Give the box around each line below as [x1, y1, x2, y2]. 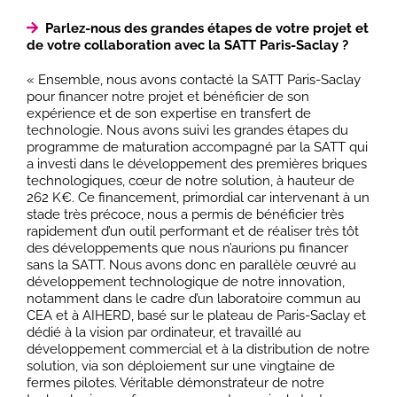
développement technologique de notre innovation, [27, 273, 345, 290]
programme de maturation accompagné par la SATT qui [27, 138, 368, 155]
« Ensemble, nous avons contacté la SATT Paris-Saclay [27, 71, 361, 88]
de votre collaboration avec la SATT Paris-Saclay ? [27, 36, 348, 53]
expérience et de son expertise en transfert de [27, 105, 311, 121]
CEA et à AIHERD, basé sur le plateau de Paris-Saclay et [27, 307, 366, 323]
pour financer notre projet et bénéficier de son [27, 88, 309, 105]
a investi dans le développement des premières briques [27, 155, 367, 172]
